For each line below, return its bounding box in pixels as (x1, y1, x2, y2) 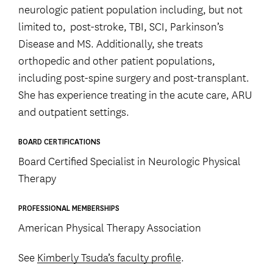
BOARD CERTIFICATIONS (18, 137, 101, 147)
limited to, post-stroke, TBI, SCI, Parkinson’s (18, 18, 224, 34)
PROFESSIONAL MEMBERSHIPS (18, 204, 119, 214)
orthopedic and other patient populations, (18, 52, 215, 68)
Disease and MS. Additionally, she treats (18, 35, 203, 51)
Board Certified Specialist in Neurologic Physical (18, 152, 241, 169)
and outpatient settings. (18, 103, 129, 119)
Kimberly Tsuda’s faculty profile (37, 249, 181, 265)
